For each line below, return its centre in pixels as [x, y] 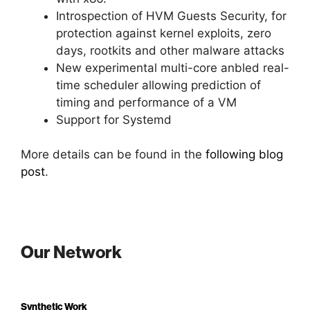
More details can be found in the [113, 155]
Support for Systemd [114, 119]
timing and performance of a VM [146, 102]
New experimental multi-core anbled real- [173, 67]
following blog [244, 155]
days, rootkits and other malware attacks [170, 50]
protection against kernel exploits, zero [164, 33]
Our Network [71, 253]
